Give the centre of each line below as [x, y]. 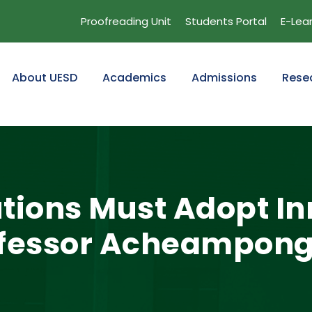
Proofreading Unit [126, 21]
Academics [134, 78]
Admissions [224, 78]
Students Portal [226, 21]
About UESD [45, 78]
